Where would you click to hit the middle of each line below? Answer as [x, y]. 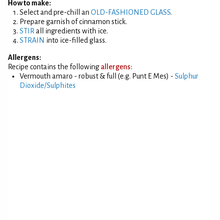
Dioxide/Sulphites [48, 85]
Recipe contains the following [54, 67]
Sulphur [187, 76]
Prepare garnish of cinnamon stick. [73, 22]
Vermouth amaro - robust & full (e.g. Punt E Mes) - [97, 76]
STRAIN [32, 40]
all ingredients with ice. [71, 31]
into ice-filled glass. [76, 40]
